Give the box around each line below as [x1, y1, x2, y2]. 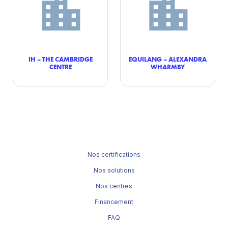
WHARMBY [151, 63, 185, 71]
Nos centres [96, 182, 132, 190]
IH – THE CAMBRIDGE [28, 55, 93, 63]
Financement [95, 198, 133, 206]
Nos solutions [93, 166, 135, 174]
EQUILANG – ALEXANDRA [129, 55, 207, 63]
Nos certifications [88, 151, 140, 158]
